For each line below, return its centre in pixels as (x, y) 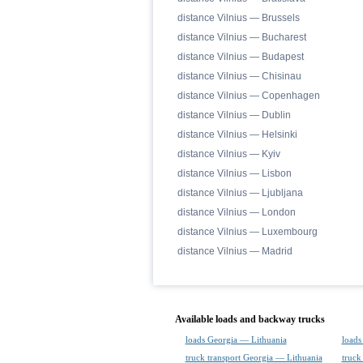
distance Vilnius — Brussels (238, 18)
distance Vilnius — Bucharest (241, 37)
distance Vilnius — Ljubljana (240, 193)
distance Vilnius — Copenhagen (248, 96)
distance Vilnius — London (236, 212)
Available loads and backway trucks (250, 319)
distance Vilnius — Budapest (240, 57)
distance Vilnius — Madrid (235, 251)
